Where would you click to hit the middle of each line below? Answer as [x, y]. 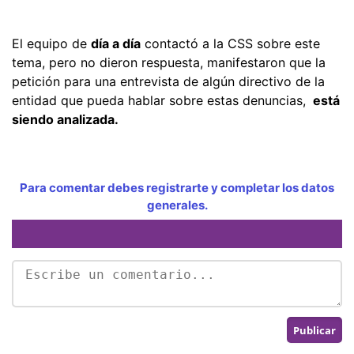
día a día [116, 43]
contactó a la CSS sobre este [230, 43]
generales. [177, 205]
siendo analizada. [65, 119]
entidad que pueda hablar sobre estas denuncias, [161, 100]
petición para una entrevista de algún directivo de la [168, 81]
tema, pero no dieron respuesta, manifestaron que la [169, 62]
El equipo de [51, 43]
